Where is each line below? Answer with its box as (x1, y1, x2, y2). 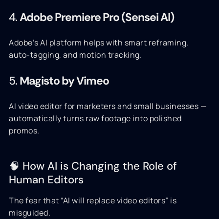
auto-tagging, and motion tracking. (9, 49, 142, 60)
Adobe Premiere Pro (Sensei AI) (20, 10, 174, 24)
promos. (9, 125, 40, 136)
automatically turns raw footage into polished (9, 113, 182, 124)
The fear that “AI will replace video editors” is (9, 195, 176, 206)
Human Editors (9, 173, 84, 187)
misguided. (9, 207, 50, 218)
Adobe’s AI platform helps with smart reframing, (9, 37, 189, 48)
